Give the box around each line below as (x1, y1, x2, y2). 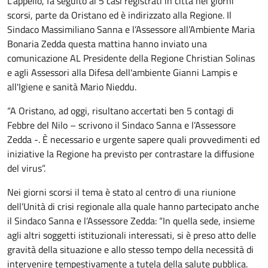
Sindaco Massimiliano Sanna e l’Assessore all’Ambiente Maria (7, 22, 255, 36)
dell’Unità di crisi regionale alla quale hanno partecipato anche (7, 199, 259, 214)
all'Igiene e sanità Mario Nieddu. (7, 80, 136, 94)
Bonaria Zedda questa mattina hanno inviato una (7, 36, 207, 51)
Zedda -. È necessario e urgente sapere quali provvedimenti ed (7, 132, 260, 147)
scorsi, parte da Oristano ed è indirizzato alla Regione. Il (7, 8, 232, 22)
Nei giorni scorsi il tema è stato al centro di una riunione (7, 185, 236, 199)
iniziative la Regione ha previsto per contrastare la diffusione (7, 147, 254, 161)
